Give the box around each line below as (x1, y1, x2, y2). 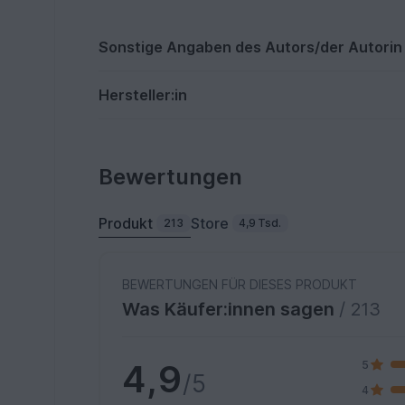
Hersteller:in (99, 86, 188, 105)
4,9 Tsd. (239, 216, 282, 231)
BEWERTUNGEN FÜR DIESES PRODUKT (122, 277, 358, 293)
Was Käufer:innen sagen (122, 298, 340, 321)
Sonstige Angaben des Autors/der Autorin (99, 38, 403, 57)
